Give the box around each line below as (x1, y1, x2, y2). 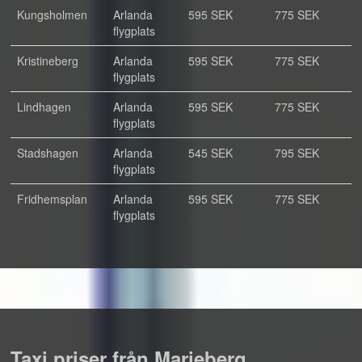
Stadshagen (17, 145, 78, 161)
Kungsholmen (17, 6, 87, 23)
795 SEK (275, 145, 319, 161)
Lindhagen (17, 99, 71, 115)
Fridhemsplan (17, 191, 87, 207)
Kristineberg (17, 53, 78, 69)
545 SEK (188, 145, 233, 161)
